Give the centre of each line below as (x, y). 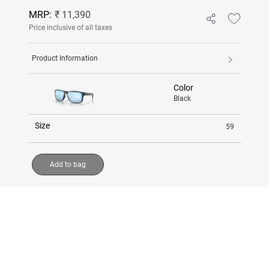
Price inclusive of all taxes (71, 27)
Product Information (65, 58)
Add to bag (68, 164)
